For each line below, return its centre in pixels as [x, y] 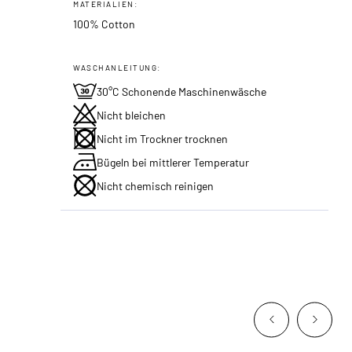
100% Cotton [104, 24]
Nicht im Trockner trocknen [163, 138]
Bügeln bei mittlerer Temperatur [173, 162]
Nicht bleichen [132, 115]
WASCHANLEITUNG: [117, 67]
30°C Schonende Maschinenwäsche [182, 91]
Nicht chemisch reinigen [156, 185]
